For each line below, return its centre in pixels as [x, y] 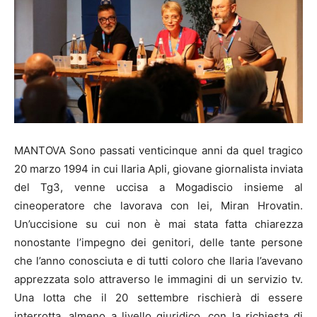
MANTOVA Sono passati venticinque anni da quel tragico [158, 150]
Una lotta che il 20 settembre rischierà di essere [158, 297]
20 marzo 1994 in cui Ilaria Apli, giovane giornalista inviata [158, 168]
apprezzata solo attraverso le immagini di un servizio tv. [158, 279]
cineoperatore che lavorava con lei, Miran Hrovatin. [158, 205]
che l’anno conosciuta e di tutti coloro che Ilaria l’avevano [158, 260]
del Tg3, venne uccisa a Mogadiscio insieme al [158, 187]
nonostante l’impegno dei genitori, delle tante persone [158, 242]
